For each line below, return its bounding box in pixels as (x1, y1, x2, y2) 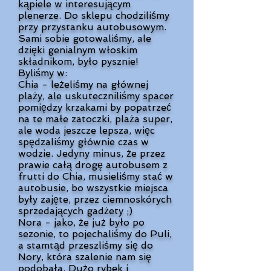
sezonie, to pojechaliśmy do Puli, (18, 228, 172, 240)
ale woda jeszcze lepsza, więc (18, 125, 155, 136)
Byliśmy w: (18, 67, 67, 79)
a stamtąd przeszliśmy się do (18, 240, 153, 251)
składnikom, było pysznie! (18, 56, 139, 67)
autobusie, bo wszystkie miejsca (18, 182, 168, 194)
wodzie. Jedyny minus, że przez (18, 148, 165, 159)
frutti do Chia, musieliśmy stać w (18, 171, 173, 182)
